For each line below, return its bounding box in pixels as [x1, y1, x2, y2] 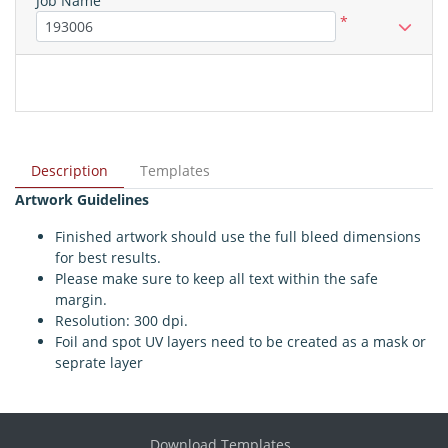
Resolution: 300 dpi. [55, 311, 188, 331]
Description [31, 161, 108, 181]
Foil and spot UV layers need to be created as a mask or [55, 332, 426, 352]
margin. [55, 290, 107, 310]
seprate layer [55, 353, 143, 373]
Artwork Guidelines [15, 190, 153, 210]
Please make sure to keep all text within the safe [55, 269, 378, 289]
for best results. [55, 248, 161, 268]
